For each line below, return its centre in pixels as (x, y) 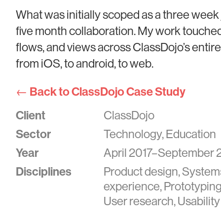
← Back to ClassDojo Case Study (101, 92)
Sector (33, 134)
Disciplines (44, 172)
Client (31, 115)
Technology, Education (160, 134)
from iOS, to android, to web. (85, 64)
